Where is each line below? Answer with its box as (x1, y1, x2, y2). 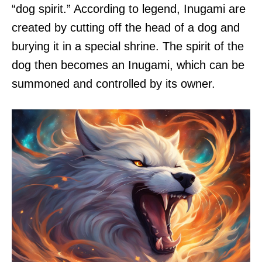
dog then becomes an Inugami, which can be (12, 58, 244, 71)
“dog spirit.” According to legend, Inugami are (12, 2, 246, 15)
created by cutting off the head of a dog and (12, 21, 240, 34)
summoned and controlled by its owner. (12, 77, 215, 90)
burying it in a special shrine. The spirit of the (12, 40, 244, 53)
